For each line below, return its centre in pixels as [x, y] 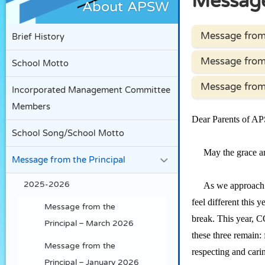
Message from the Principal [69, 159]
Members [31, 106]
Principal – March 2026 [89, 223]
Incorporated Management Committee [91, 90]
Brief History [38, 36]
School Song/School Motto [68, 133]
